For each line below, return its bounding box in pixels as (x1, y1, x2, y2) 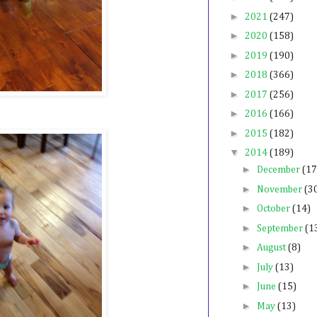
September (256, 223, 305, 234)
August (256, 243, 288, 253)
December (256, 165, 302, 175)
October (256, 204, 292, 214)
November (256, 184, 304, 195)
